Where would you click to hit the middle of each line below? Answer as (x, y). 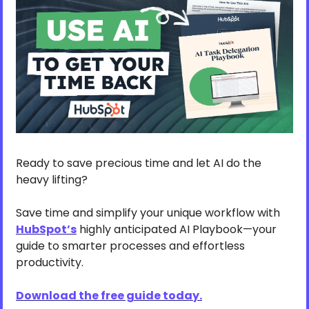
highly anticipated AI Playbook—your (177, 230)
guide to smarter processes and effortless (130, 246)
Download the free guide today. (109, 296)
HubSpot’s (46, 230)
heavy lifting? (53, 180)
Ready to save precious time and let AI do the (139, 163)
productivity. (50, 263)
